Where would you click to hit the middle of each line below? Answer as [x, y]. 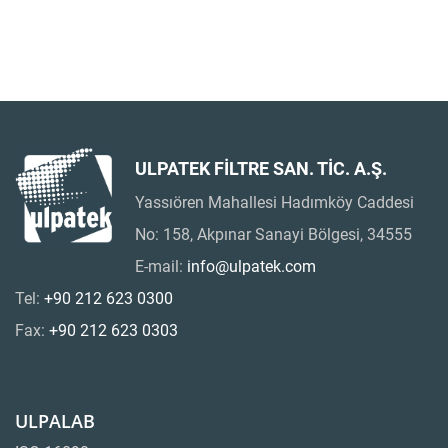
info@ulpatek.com [251, 267]
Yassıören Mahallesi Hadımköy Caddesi [274, 203]
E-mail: [161, 267]
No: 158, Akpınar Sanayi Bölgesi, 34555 [273, 235]
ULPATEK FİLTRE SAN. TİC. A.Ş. [261, 169]
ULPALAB [55, 421]
